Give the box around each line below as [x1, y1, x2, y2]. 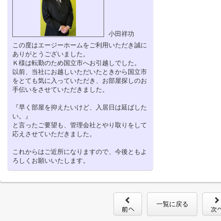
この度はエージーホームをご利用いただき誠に [12, 41, 147, 49]
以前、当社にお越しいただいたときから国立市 [12, 68, 147, 75]
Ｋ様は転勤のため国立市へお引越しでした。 [12, 59, 141, 67]
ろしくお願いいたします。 [12, 157, 89, 164]
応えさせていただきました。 [12, 130, 96, 138]
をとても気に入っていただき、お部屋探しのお [12, 77, 147, 84]
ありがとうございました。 [12, 50, 89, 58]
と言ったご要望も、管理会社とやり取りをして [12, 121, 147, 129]
